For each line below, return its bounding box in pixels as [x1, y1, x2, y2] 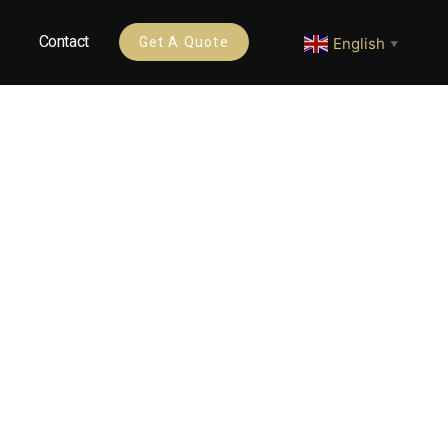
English [333, 33, 386, 53]
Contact [38, 32, 89, 52]
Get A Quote [138, 34, 229, 51]
